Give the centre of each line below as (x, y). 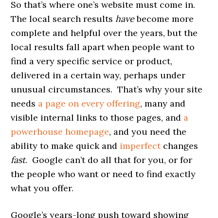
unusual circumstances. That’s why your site (107, 89)
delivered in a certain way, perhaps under (98, 75)
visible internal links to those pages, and (97, 117)
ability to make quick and (65, 145)
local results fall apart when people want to (103, 47)
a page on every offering (89, 103)
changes (180, 145)
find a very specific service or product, (92, 61)
